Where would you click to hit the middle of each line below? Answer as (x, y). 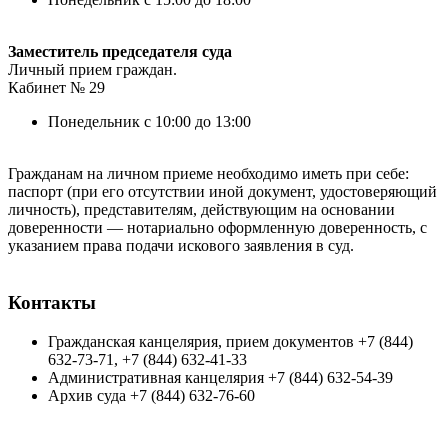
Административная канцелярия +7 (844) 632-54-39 (220, 377)
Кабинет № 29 (56, 88)
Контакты (52, 302)
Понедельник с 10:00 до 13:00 (149, 122)
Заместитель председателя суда (120, 52)
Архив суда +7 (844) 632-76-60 (151, 395)
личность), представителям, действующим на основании (201, 210)
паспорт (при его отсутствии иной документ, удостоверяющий (222, 192)
